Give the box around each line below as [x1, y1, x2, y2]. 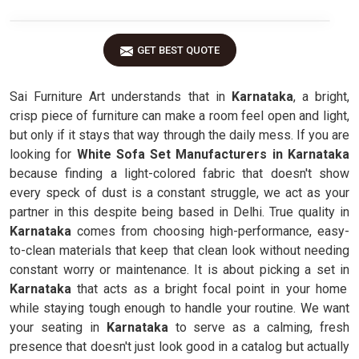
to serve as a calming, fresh [167, 320, 350, 335]
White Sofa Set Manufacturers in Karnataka [76, 147, 350, 162]
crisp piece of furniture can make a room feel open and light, [10, 108, 349, 123]
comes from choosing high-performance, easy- [71, 224, 349, 239]
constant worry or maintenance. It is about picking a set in [10, 262, 349, 277]
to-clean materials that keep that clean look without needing [10, 243, 349, 258]
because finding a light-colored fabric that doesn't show [10, 166, 349, 181]
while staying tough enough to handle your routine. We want [10, 301, 349, 316]
